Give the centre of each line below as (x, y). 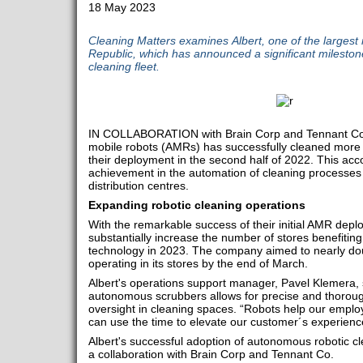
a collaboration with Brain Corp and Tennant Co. (211, 354)
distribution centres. (138, 186)
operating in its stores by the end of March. (198, 264)
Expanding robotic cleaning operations (196, 205)
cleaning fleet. (124, 66)
